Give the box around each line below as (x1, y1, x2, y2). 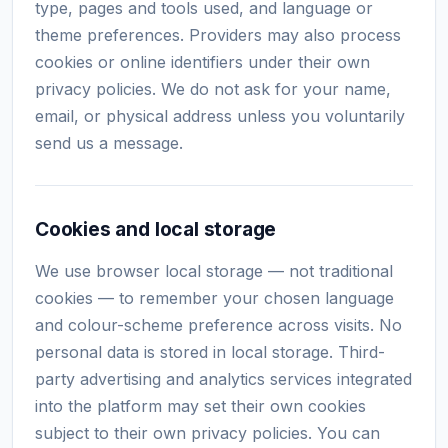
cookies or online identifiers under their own (35, 52, 370, 72)
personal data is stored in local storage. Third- (35, 342, 385, 362)
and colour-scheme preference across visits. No (35, 315, 402, 335)
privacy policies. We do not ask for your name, (35, 79, 391, 99)
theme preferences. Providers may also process (35, 25, 401, 45)
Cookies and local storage (35, 217, 277, 241)
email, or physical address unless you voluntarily (35, 106, 405, 126)
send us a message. (35, 133, 183, 153)
